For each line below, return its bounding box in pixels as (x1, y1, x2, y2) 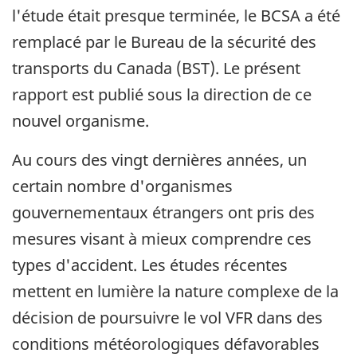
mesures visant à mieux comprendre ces (12, 227, 312, 249)
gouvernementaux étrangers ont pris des (12, 201, 315, 223)
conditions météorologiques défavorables (12, 332, 320, 355)
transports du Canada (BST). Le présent (12, 57, 300, 79)
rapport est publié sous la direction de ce (12, 83, 312, 105)
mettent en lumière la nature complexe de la (12, 280, 339, 302)
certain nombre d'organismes (12, 175, 233, 197)
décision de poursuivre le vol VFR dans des (12, 306, 323, 328)
